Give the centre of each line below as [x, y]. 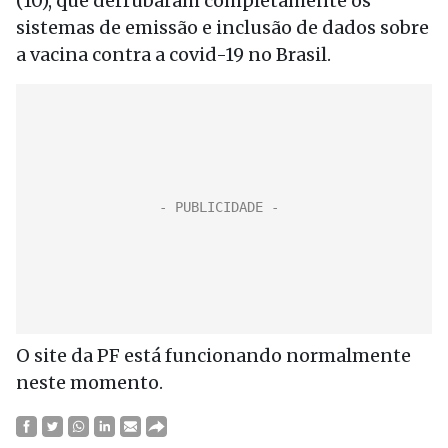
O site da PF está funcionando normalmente [213, 355]
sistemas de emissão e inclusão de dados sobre [222, 27]
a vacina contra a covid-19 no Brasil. [173, 54]
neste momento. [89, 382]
